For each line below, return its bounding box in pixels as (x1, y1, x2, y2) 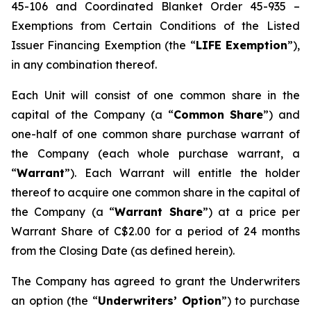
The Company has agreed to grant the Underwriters (11, 274, 300, 288)
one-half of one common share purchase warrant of (11, 127, 300, 141)
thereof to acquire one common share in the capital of (11, 185, 300, 199)
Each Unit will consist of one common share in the (11, 88, 300, 102)
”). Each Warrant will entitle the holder (65, 166, 300, 180)
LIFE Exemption (195, 38, 288, 52)
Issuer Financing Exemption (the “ (11, 38, 196, 52)
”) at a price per (202, 205, 300, 219)
